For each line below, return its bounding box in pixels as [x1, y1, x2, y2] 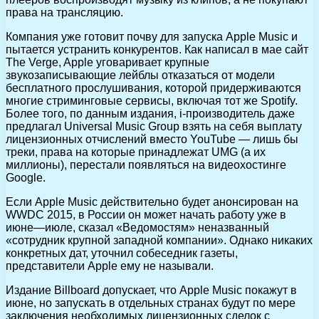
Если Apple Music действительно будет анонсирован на [6, 195, 298, 208]
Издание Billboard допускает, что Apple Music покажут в [6, 283, 297, 296]
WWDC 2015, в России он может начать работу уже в [6, 208, 286, 221]
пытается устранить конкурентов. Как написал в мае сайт [6, 43, 308, 56]
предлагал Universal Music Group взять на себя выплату [6, 120, 302, 132]
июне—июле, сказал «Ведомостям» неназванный [6, 221, 269, 234]
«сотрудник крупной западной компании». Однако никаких [6, 234, 313, 246]
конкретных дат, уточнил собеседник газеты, [6, 246, 238, 259]
